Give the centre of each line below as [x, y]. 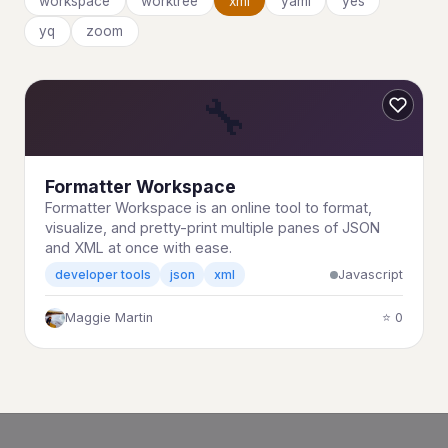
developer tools [102, 275]
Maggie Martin [109, 318]
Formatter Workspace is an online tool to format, [208, 207]
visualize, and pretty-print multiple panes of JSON [212, 227]
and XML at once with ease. [138, 247]
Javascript [370, 274]
